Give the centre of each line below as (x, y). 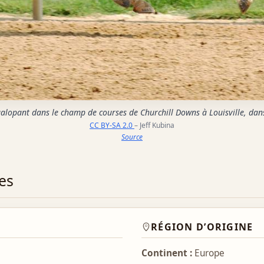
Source (132, 137)
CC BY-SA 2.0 (112, 125)
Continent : (167, 253)
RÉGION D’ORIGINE (202, 227)
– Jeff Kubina (154, 125)
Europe (208, 253)
